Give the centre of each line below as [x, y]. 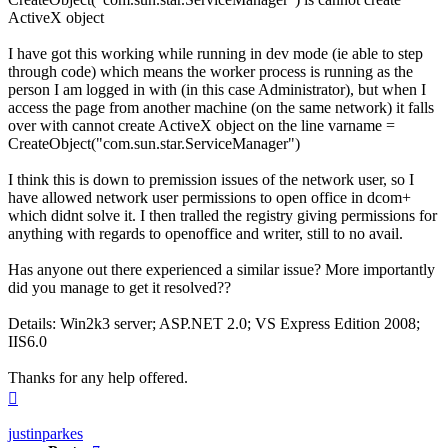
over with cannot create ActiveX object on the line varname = [201, 126]
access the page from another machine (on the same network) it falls [221, 108]
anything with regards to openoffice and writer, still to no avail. [205, 234]
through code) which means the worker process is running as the [210, 72]
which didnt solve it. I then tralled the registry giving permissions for [222, 216]
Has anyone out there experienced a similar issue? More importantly [221, 270]
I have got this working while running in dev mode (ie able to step [215, 54]
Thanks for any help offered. [98, 378]
